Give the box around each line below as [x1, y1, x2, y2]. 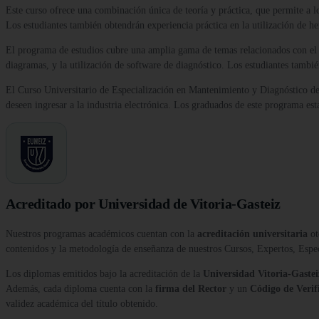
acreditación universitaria [197, 229, 308, 240]
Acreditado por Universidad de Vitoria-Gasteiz [6, 196, 281, 212]
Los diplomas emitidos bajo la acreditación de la [6, 268, 203, 280]
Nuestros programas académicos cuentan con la [6, 229, 197, 240]
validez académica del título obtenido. [6, 298, 158, 310]
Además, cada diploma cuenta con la [6, 283, 155, 295]
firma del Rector [155, 283, 226, 295]
